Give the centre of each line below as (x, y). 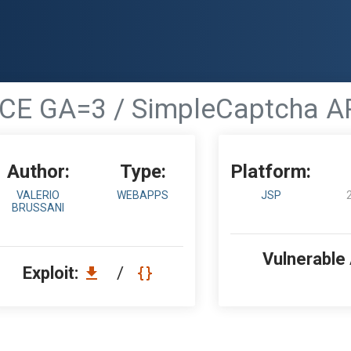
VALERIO (38, 195)
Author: (38, 172)
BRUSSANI (38, 208)
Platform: (271, 172)
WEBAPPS (143, 195)
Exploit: (52, 273)
